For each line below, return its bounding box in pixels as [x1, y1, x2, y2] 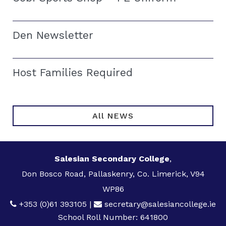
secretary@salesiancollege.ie [104, 199, 216, 209]
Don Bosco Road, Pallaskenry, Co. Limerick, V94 [21, 168, 205, 179]
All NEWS [92, 110, 134, 121]
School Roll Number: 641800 [58, 212, 168, 222]
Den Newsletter [13, 28, 93, 41]
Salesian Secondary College [54, 153, 169, 163]
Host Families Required [13, 66, 133, 79]
